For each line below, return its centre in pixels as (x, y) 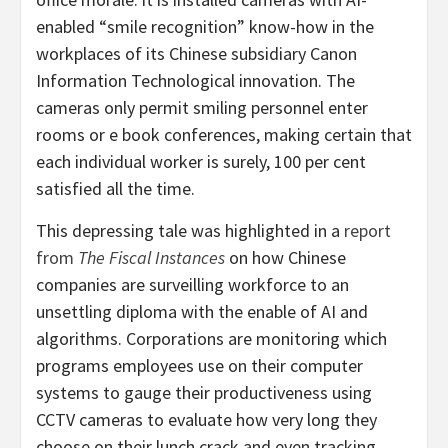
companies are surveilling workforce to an (192, 284)
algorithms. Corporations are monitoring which (211, 338)
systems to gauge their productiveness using (204, 392)
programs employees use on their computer (199, 365)
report (367, 230)
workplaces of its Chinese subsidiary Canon (196, 53)
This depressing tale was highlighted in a (190, 230)
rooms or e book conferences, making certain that (224, 134)
